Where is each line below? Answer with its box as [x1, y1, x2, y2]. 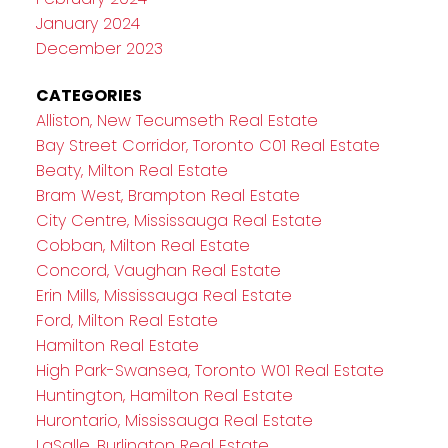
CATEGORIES [35, 84, 142, 108]
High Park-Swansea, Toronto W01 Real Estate [35, 359, 384, 383]
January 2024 [35, 12, 140, 36]
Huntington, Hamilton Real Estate [35, 384, 293, 408]
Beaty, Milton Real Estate [35, 159, 228, 183]
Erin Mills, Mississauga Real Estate [35, 284, 292, 308]
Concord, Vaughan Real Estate [35, 259, 281, 283]
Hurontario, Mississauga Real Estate [35, 409, 313, 433]
